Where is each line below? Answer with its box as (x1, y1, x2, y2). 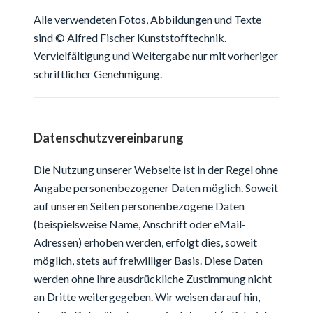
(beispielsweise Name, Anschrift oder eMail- (34, 217, 246, 231)
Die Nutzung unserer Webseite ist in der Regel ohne (34, 162, 278, 176)
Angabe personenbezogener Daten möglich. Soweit (34, 180, 278, 194)
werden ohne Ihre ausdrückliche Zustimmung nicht (34, 271, 272, 285)
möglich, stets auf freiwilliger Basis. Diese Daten (34, 253, 263, 267)
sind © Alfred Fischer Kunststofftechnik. (34, 30, 226, 44)
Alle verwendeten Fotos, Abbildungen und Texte (34, 12, 261, 26)
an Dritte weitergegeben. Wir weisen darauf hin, (34, 289, 260, 303)
